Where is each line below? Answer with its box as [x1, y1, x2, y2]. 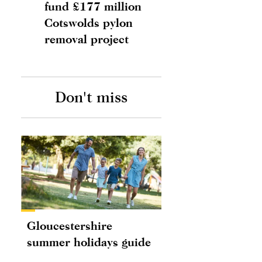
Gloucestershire [27, 218, 112, 232]
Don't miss [55, 88, 127, 106]
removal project [44, 32, 129, 46]
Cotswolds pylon [44, 16, 133, 29]
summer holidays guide [27, 235, 151, 249]
